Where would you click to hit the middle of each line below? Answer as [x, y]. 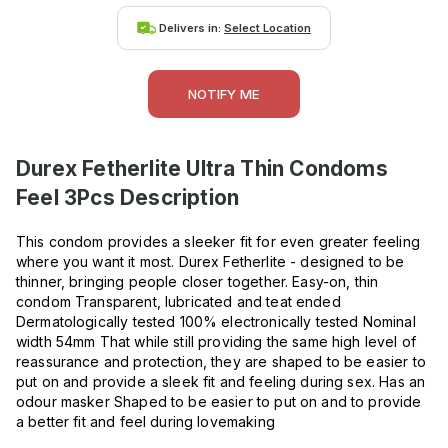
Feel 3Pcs [65, 198]
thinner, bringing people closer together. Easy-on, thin [197, 282]
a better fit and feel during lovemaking [145, 422]
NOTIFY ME [224, 94]
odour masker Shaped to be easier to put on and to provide [219, 402]
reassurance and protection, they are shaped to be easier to [221, 362]
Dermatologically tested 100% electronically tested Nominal [216, 322]
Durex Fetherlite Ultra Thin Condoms [202, 169]
